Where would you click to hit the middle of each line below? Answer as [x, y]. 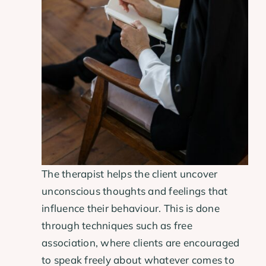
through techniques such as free [117, 225]
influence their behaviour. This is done [131, 208]
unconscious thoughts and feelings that [135, 191]
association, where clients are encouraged [141, 242]
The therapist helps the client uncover [130, 173]
